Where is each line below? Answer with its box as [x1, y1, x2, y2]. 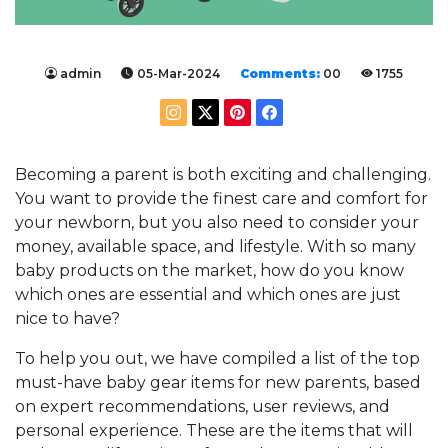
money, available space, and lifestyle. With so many [15, 236, 416, 256]
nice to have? [15, 308, 120, 328]
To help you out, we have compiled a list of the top [15, 348, 420, 368]
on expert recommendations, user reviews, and [15, 396, 390, 416]
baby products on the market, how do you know [15, 260, 404, 280]
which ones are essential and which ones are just [15, 284, 401, 304]
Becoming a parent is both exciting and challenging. [15, 164, 431, 184]
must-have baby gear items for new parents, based [15, 372, 421, 392]
